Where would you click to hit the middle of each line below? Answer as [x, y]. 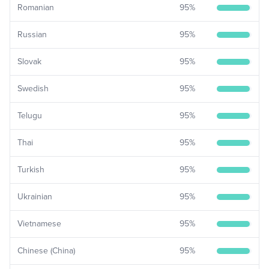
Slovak [29, 62]
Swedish [33, 89]
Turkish [31, 170]
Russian [32, 35]
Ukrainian [35, 197]
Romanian [36, 8]
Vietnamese [39, 224]
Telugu [30, 116]
